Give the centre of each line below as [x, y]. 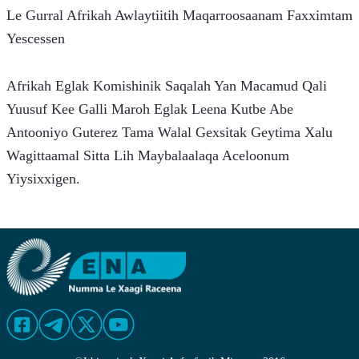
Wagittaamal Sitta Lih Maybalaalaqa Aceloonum [148, 156]
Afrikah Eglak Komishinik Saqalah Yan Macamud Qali [167, 86]
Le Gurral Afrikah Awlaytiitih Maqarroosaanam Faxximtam [179, 16]
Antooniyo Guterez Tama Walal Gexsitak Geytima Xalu [169, 133]
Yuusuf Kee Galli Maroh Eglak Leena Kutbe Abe [150, 109]
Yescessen [36, 39]
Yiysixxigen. [43, 179]
